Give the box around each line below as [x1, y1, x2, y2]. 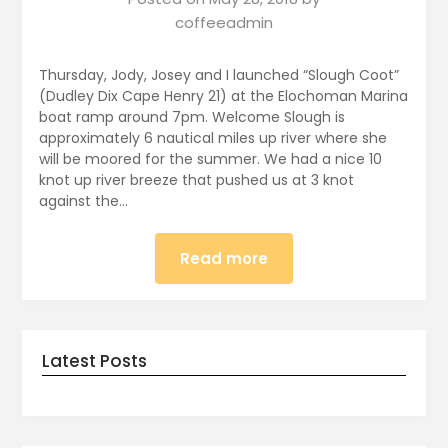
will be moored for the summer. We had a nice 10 [38, 149, 382, 170]
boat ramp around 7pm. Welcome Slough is [38, 107, 345, 128]
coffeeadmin [175, 12, 273, 34]
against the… [38, 191, 128, 212]
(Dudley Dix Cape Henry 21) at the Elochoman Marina [38, 86, 408, 107]
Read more [180, 248, 268, 270]
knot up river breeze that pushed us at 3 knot [38, 170, 354, 191]
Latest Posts [42, 349, 148, 374]
